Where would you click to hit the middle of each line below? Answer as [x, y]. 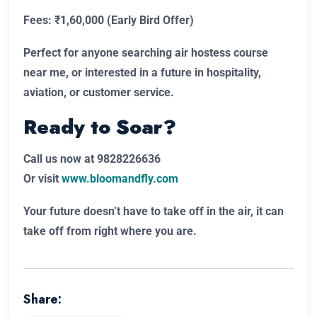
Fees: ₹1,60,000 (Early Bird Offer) [109, 21]
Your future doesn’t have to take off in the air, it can [154, 212]
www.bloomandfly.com [120, 179]
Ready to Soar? [100, 127]
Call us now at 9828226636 [92, 159]
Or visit [41, 179]
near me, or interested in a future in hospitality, [142, 73]
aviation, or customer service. [99, 93]
